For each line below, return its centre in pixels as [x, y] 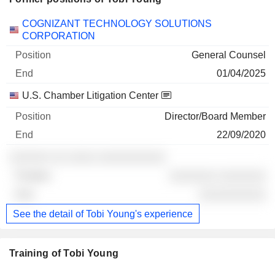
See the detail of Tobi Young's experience [103, 214]
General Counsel [229, 55]
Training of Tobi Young [64, 254]
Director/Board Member [215, 117]
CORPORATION [59, 36]
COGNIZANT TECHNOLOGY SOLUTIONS [117, 24]
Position [83, 23]
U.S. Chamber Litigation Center [90, 96]
